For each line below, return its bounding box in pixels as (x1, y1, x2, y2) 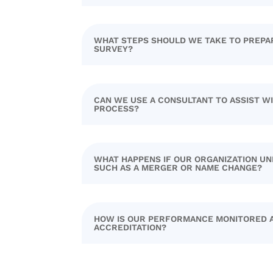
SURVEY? (94, 44, 133, 54)
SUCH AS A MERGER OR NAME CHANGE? (94, 163, 263, 173)
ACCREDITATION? (94, 222, 167, 232)
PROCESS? (94, 103, 140, 113)
